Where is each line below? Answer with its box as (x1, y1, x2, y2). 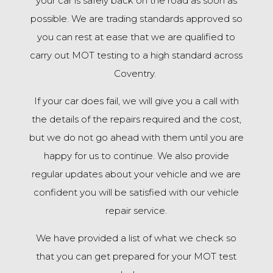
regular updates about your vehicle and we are (32, 168, 241, 180)
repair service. (105, 205, 168, 216)
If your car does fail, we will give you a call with (34, 95, 239, 107)
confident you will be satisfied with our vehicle (34, 186, 239, 198)
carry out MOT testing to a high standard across (30, 49, 243, 61)
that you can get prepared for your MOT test (36, 250, 237, 262)
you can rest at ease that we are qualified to (37, 31, 236, 43)
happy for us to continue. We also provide (43, 150, 229, 161)
